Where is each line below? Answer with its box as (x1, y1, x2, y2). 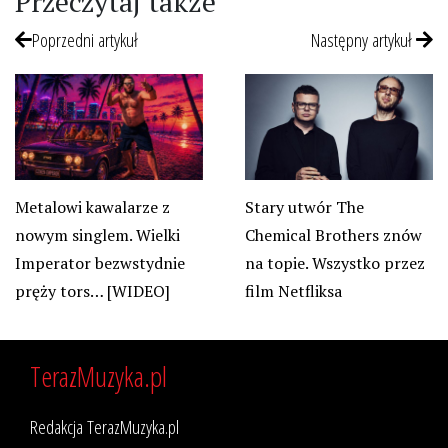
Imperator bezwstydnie (15, 251, 185, 274)
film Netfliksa (244, 279, 342, 302)
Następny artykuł (311, 25, 416, 53)
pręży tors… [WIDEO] (15, 279, 170, 302)
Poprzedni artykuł (32, 25, 138, 53)
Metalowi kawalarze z (15, 195, 170, 218)
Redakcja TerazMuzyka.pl (30, 412, 179, 440)
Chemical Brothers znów (244, 223, 422, 246)
